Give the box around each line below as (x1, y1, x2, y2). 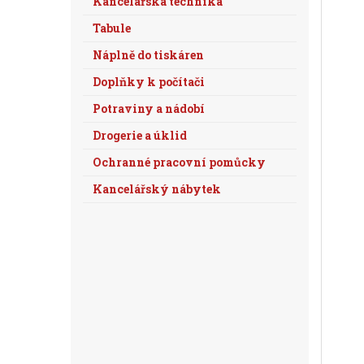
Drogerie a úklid (93, 128, 187, 143)
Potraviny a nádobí (93, 101, 205, 116)
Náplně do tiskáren (93, 47, 204, 63)
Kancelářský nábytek (93, 181, 221, 197)
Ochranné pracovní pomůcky (93, 154, 266, 170)
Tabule (93, 20, 131, 36)
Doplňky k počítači (93, 74, 205, 89)
